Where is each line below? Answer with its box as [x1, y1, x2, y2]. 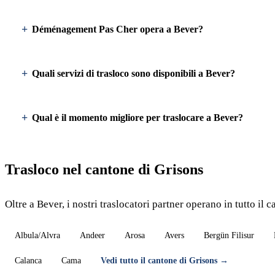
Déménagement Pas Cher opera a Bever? [32, 24, 203, 34]
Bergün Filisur [204, 231, 254, 240]
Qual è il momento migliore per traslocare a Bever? [32, 112, 243, 123]
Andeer [80, 231, 105, 240]
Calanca [15, 256, 42, 265]
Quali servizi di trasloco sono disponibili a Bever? [32, 68, 235, 79]
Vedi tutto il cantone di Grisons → [101, 256, 228, 265]
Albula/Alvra [15, 231, 60, 240]
